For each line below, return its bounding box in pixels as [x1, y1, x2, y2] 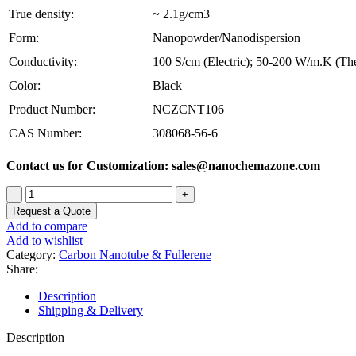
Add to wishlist [6, 233, 83, 247]
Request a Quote [13, 204, 91, 217]
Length [25, 199, 60, 213]
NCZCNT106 [153, 102, 224, 116]
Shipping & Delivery [38, 303, 143, 317]
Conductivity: [9, 54, 77, 68]
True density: [9, 6, 74, 21]
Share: [6, 261, 38, 276]
